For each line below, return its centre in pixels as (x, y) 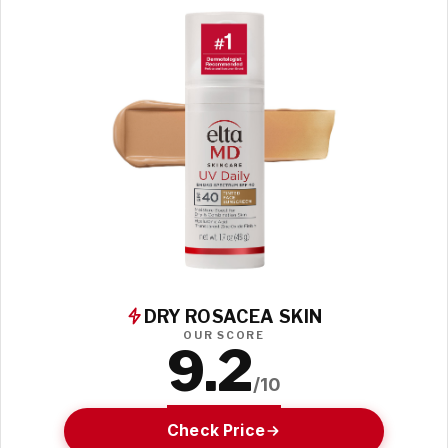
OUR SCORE (224, 335)
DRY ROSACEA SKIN (233, 316)
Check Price (216, 431)
